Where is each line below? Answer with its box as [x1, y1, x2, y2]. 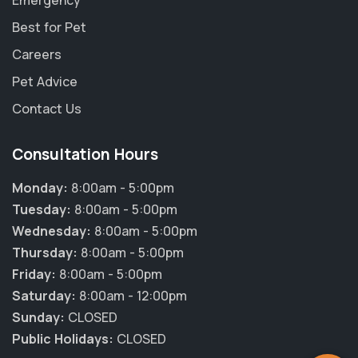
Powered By [111, 313, 163, 327]
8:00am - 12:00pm [76, 287, 187, 304]
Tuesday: [12, 201, 71, 218]
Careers [12, 46, 62, 63]
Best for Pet [12, 18, 86, 36]
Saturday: [12, 287, 76, 304]
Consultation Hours [12, 144, 158, 165]
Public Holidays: [12, 330, 113, 348]
